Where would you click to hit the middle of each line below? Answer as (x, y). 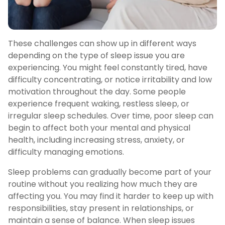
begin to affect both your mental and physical (99, 128)
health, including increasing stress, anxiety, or (96, 140)
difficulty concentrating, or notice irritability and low (110, 80)
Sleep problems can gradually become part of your (110, 172)
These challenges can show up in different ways (102, 44)
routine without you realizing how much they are (103, 184)
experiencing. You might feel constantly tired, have (108, 68)
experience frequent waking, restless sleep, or (99, 104)
